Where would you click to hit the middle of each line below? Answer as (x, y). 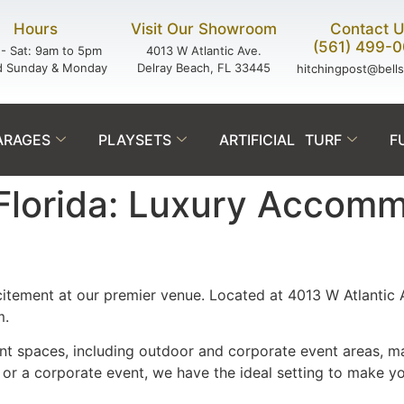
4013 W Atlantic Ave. (203, 50)
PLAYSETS (135, 140)
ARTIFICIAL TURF (280, 140)
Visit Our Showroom (203, 29)
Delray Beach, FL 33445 (203, 68)
